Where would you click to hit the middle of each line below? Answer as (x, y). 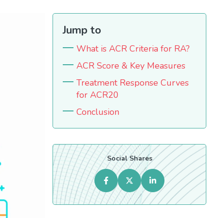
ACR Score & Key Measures (131, 66)
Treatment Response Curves (133, 83)
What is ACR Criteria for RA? (133, 49)
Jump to (82, 30)
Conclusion (98, 112)
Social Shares (129, 158)
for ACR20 (98, 95)
